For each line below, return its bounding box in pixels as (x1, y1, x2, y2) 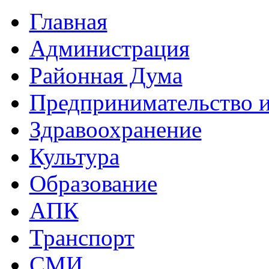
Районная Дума (29, 62, 183, 89)
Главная (29, 8, 107, 35)
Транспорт (29, 225, 134, 251)
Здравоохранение (29, 116, 202, 143)
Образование (29, 171, 157, 197)
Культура (29, 144, 119, 170)
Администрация (29, 35, 190, 62)
